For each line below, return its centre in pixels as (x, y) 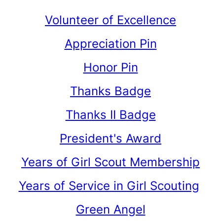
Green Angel (110, 209)
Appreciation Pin (110, 44)
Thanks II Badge (110, 115)
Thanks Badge (110, 91)
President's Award (110, 138)
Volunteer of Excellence (110, 20)
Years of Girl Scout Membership (110, 162)
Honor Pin (110, 67)
